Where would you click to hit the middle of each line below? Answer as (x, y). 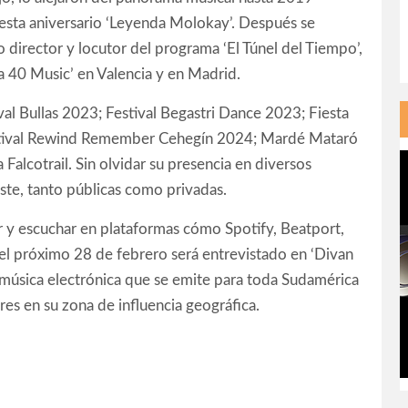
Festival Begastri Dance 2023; (207, 113)
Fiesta (329, 113)
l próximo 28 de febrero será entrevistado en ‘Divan (180, 255)
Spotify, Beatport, (285, 229)
